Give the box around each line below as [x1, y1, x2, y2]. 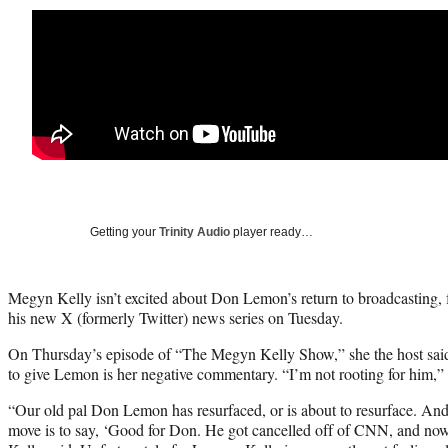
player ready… [230, 224, 313, 239]
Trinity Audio [159, 224, 230, 239]
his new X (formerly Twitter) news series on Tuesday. [8, 306, 343, 328]
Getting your [90, 224, 159, 239]
